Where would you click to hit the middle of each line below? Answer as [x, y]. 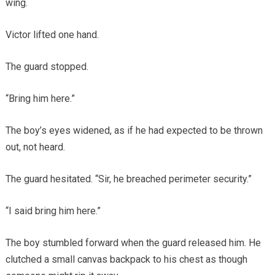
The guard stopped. [47, 67]
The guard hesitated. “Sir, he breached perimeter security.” [128, 179]
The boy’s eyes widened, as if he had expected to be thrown [134, 131]
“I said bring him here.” [53, 211]
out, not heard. [35, 147]
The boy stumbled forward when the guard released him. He [133, 243]
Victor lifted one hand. [52, 35]
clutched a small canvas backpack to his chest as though [126, 260]
